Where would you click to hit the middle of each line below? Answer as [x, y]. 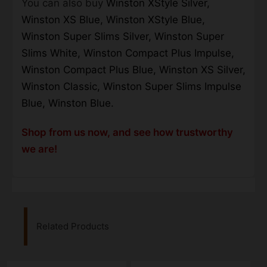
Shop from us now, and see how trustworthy [127, 133]
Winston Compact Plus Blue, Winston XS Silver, [133, 69]
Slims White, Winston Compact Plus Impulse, [128, 53]
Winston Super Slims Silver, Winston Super [123, 36]
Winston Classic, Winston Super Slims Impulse [131, 86]
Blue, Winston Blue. [68, 103]
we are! [39, 149]
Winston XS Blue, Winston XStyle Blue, [113, 19]
